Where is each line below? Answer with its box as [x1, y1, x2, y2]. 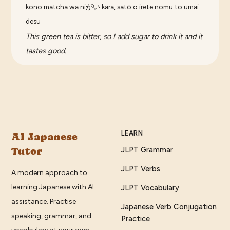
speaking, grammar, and [11, 212, 92, 221]
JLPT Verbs [121, 164, 160, 174]
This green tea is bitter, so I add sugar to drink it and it [26, 32, 203, 42]
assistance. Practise [11, 197, 76, 206]
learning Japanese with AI [11, 183, 94, 192]
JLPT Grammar [121, 145, 173, 155]
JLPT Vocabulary [121, 183, 179, 193]
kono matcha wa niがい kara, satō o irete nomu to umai [26, 3, 199, 11]
